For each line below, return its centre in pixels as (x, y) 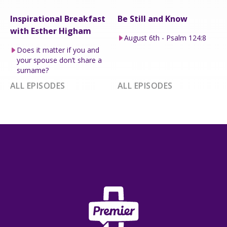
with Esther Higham (51, 31)
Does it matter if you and (58, 50)
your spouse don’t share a (59, 60)
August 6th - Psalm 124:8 (165, 37)
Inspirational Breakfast (58, 18)
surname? (32, 70)
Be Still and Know (153, 18)
